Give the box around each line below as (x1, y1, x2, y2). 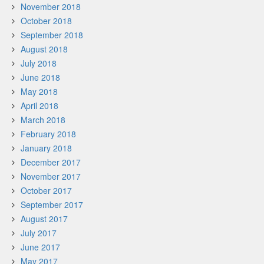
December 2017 (21, 156, 81, 168)
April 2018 (21, 100, 58, 111)
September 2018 (21, 29, 83, 41)
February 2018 (21, 128, 76, 140)
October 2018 (21, 15, 72, 27)
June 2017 (21, 241, 60, 253)
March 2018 (21, 114, 65, 126)
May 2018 (21, 85, 58, 97)
